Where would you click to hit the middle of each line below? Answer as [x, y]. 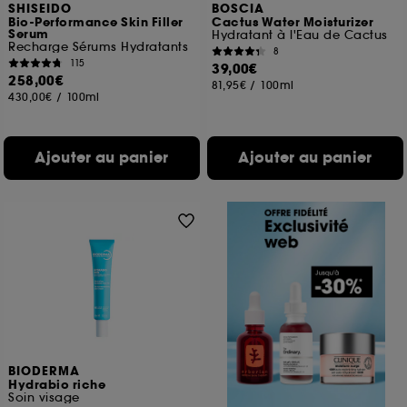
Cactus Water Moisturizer [293, 23]
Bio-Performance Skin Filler [96, 23]
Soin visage [44, 397]
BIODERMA [45, 372]
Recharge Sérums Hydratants [99, 47]
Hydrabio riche [57, 385]
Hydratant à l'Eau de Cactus [300, 35]
